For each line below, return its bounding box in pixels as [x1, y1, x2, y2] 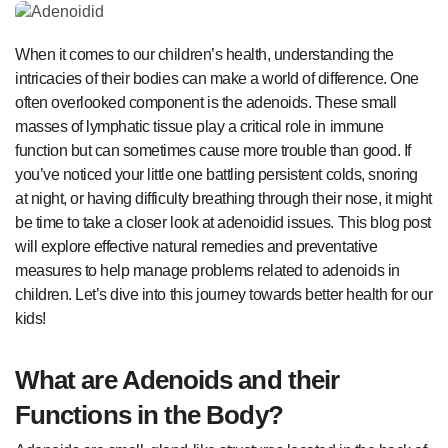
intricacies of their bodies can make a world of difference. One [15, 70, 419, 87]
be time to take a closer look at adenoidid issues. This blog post [15, 214, 431, 231]
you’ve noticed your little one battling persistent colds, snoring [15, 166, 418, 183]
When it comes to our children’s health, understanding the [15, 46, 30, 63]
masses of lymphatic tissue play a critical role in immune [15, 118, 384, 135]
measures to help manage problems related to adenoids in [15, 262, 400, 279]
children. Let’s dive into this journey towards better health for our [15, 286, 433, 303]
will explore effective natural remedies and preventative [15, 238, 378, 255]
